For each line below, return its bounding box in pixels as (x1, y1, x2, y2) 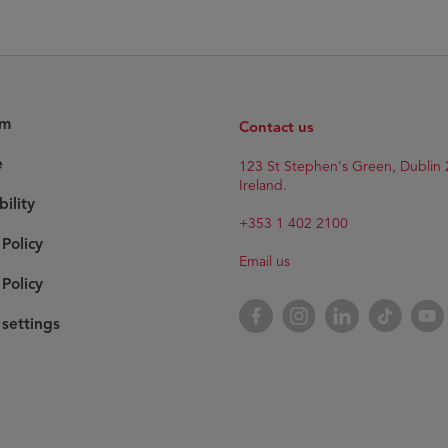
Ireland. (239, 176, 287, 194)
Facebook (238, 295, 305, 315)
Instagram (281, 295, 349, 315)
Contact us (239, 117, 314, 136)
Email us (239, 252, 290, 270)
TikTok (367, 295, 410, 315)
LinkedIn (324, 295, 383, 315)
